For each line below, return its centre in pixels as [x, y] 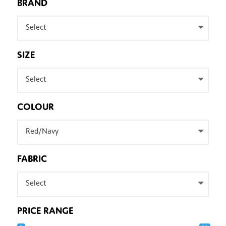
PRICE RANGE [45, 210]
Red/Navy [42, 131]
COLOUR [35, 106]
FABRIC [32, 158]
